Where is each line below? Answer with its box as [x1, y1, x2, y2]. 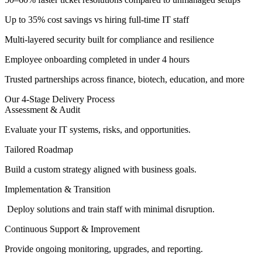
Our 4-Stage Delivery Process [5, 94, 115, 105]
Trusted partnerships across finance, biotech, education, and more [5, 74, 244, 85]
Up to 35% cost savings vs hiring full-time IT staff [5, 15, 189, 25]
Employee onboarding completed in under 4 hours [5, 54, 189, 65]
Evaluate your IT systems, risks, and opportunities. [5, 125, 191, 135]
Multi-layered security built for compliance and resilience [5, 35, 214, 45]
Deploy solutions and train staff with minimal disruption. [5, 204, 215, 215]
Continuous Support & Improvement [5, 224, 140, 235]
